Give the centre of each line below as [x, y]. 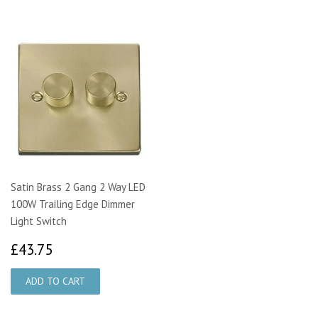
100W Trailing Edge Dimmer [73, 204]
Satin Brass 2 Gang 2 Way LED [78, 187]
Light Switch [39, 221]
